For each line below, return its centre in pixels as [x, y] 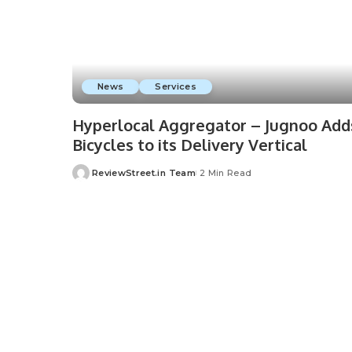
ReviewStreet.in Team [144, 172]
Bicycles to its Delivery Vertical [190, 144]
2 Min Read [225, 172]
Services [176, 86]
